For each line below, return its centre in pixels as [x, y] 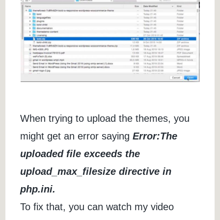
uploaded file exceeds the [80, 154]
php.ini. [38, 189]
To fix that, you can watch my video [97, 207]
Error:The [155, 136]
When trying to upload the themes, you [105, 119]
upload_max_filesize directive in [96, 172]
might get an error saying [77, 136]
